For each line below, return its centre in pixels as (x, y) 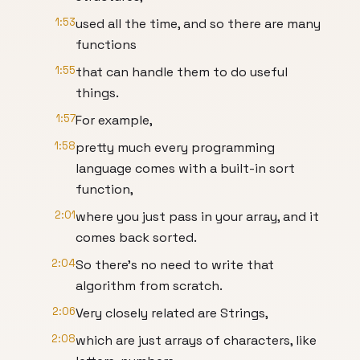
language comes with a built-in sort (185, 168)
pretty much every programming (175, 147)
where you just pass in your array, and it (197, 217)
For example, (114, 120)
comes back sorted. (136, 237)
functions (106, 45)
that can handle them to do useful (182, 72)
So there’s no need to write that (175, 265)
